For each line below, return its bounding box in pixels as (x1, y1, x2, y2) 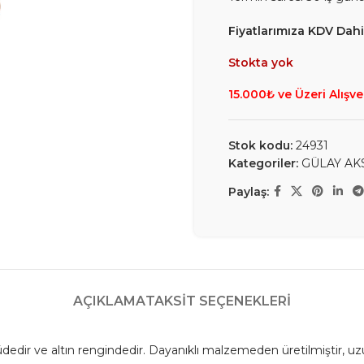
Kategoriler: (228, 156, 298, 171)
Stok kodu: (228, 138, 296, 153)
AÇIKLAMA (73, 293, 145, 309)
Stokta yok (228, 55, 293, 70)
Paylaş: (228, 184, 269, 199)
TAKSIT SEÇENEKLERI (145, 293, 291, 309)
